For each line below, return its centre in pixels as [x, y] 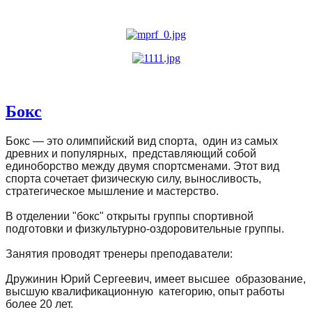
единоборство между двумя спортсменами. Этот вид [142, 166]
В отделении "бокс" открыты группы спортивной [130, 217]
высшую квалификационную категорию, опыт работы [145, 292]
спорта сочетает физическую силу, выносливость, [133, 179]
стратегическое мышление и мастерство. [114, 192]
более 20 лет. [39, 304]
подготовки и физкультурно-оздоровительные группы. [145, 229]
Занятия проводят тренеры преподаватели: [119, 254]
